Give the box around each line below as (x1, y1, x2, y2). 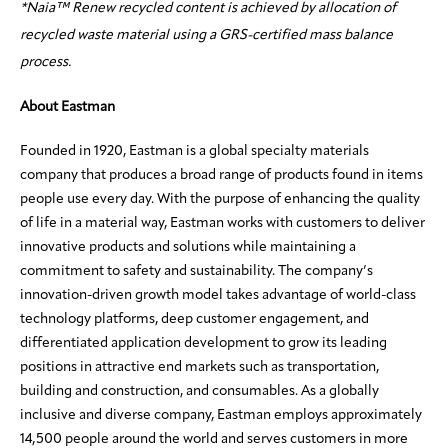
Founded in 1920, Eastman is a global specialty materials (20, 144, 369, 159)
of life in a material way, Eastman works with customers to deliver (20, 216, 425, 231)
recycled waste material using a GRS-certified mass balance (20, 28, 393, 43)
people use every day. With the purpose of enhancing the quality (20, 192, 420, 207)
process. (20, 55, 71, 70)
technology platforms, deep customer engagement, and (20, 312, 369, 327)
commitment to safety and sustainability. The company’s (20, 264, 373, 279)
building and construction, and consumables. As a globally (20, 384, 379, 399)
